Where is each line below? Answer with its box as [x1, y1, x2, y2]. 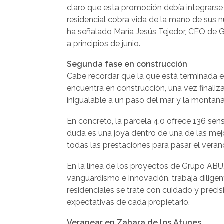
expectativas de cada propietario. [67, 197, 190, 207]
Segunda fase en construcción [67, 59, 187, 69]
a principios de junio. [67, 38, 140, 48]
